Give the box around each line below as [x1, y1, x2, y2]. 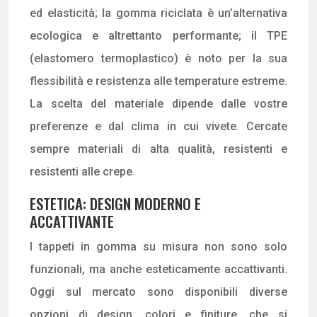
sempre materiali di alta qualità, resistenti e [30, 142, 287, 156]
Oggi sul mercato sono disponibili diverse [30, 284, 287, 299]
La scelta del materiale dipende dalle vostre [30, 96, 287, 110]
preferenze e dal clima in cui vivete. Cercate [30, 119, 287, 133]
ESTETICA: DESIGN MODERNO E [30, 192, 201, 214]
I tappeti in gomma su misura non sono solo [30, 239, 287, 253]
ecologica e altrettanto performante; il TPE [30, 28, 287, 42]
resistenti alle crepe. [30, 164, 135, 178]
